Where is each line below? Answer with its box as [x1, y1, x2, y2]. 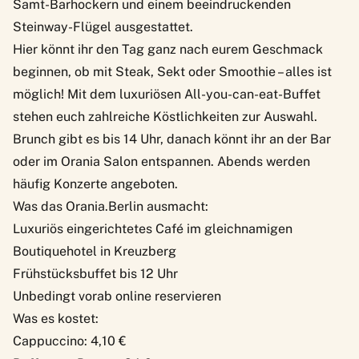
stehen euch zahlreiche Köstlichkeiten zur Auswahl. [13, 108, 317, 124]
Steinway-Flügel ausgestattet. [13, 18, 193, 34]
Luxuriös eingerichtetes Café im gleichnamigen [13, 220, 292, 236]
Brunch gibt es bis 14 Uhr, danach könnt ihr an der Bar [13, 131, 331, 147]
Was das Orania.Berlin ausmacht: [13, 198, 208, 214]
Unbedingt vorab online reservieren [13, 288, 221, 304]
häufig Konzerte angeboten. [13, 175, 178, 192]
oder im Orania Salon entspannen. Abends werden [13, 153, 310, 169]
